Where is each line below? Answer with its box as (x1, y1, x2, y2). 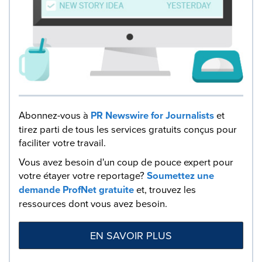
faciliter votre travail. (19, 135, 106, 149)
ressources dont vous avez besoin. (19, 196, 167, 210)
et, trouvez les (134, 182, 196, 196)
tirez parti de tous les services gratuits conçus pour (19, 122, 237, 136)
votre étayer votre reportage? (19, 168, 147, 182)
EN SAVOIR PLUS (90, 227, 172, 243)
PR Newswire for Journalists (91, 108, 214, 122)
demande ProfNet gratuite (19, 182, 134, 196)
